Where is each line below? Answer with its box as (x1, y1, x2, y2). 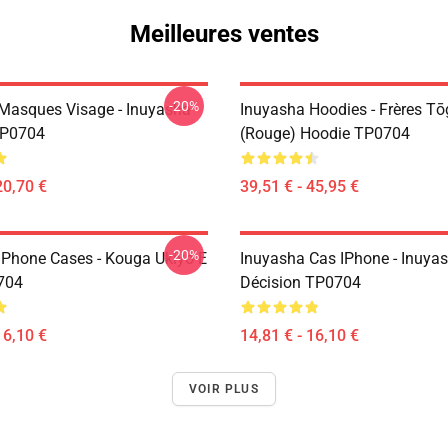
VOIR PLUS (189, 382, 259, 396)
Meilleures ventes (129, 20, 319, 48)
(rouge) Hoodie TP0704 (240, 124, 410, 143)
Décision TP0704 (240, 273, 361, 292)
